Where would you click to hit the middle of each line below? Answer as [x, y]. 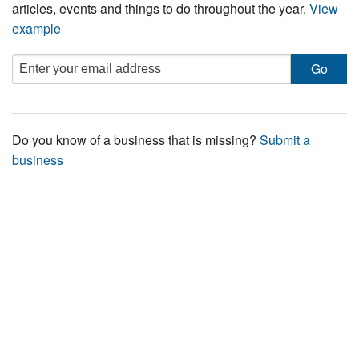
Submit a [285, 139]
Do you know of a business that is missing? [136, 139]
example [36, 28]
